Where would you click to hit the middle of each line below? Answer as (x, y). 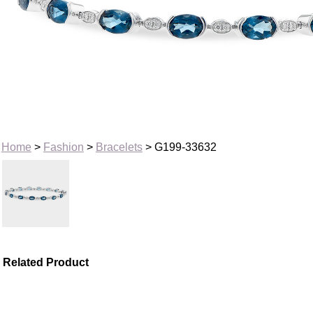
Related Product (46, 262)
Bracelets (119, 147)
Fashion (63, 147)
